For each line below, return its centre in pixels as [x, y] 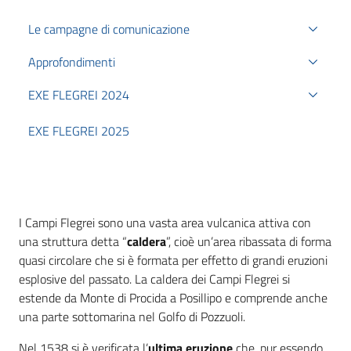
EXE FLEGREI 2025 [79, 131]
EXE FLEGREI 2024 [79, 95]
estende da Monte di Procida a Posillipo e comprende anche [173, 298]
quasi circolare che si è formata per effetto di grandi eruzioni [173, 260]
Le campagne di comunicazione [109, 29]
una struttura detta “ [73, 241]
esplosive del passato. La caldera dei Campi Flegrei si [154, 279]
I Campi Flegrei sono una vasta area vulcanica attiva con [165, 223]
